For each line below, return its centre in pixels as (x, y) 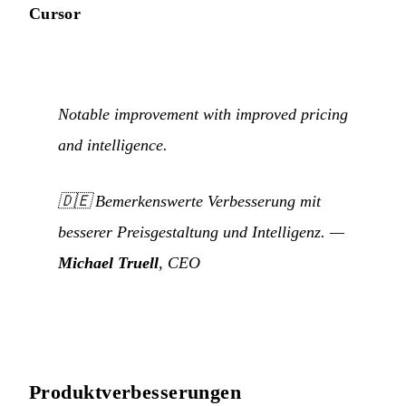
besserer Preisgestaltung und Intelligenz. (192, 232)
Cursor (55, 14)
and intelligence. (113, 145)
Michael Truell (108, 262)
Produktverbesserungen (135, 391)
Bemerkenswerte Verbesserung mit (208, 201)
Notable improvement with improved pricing (203, 114)
